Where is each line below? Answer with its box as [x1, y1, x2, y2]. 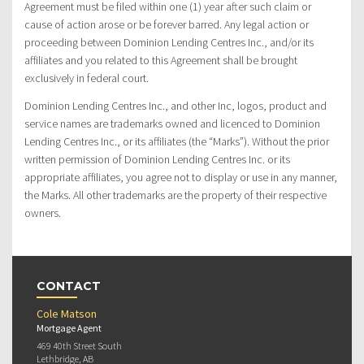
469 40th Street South [37, 339, 122, 352]
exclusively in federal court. [24, 70, 149, 85]
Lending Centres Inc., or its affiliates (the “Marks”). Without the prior [24, 133, 329, 149]
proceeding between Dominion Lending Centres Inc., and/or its [24, 34, 314, 50]
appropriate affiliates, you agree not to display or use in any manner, [24, 169, 337, 184]
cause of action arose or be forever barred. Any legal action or [24, 16, 309, 32]
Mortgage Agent [37, 321, 102, 334]
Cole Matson [37, 305, 97, 321]
